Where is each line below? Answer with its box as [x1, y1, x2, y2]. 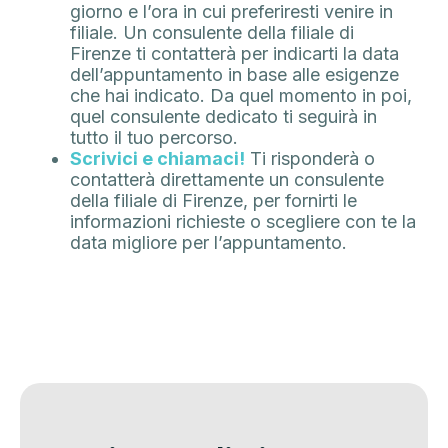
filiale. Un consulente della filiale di [70, 22, 354, 44]
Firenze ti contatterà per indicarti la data [70, 43, 399, 65]
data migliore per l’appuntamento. [70, 232, 347, 254]
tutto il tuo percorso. [70, 127, 238, 149]
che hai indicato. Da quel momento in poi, [70, 85, 412, 107]
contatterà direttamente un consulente [70, 169, 384, 191]
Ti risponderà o [245, 148, 375, 170]
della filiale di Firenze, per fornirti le [70, 190, 357, 212]
